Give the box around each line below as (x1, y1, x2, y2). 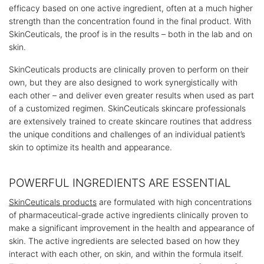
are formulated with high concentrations (97, 197, 252, 207)
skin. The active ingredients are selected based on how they (9, 236, 240, 246)
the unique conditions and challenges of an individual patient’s (9, 129, 245, 139)
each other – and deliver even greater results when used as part (9, 90, 254, 100)
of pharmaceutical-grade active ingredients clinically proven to (9, 210, 248, 220)
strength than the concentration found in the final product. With (9, 16, 251, 26)
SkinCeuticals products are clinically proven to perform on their (9, 64, 249, 74)
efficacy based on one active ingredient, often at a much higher (9, 3, 253, 13)
